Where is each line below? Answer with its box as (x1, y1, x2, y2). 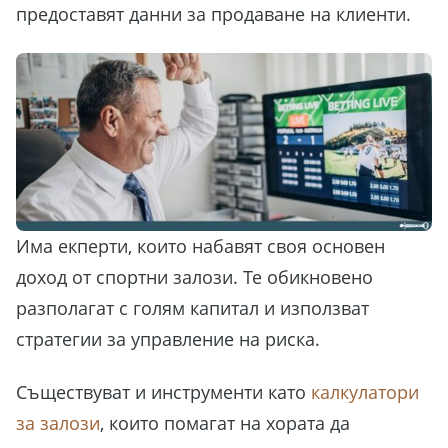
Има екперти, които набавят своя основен (16, 233, 385, 258)
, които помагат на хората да (100, 411, 350, 436)
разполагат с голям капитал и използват (16, 295, 369, 320)
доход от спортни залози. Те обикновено (16, 264, 373, 289)
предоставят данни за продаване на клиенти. (16, 2, 411, 27)
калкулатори (311, 380, 419, 405)
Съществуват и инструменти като (16, 380, 311, 405)
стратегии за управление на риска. (16, 326, 325, 351)
